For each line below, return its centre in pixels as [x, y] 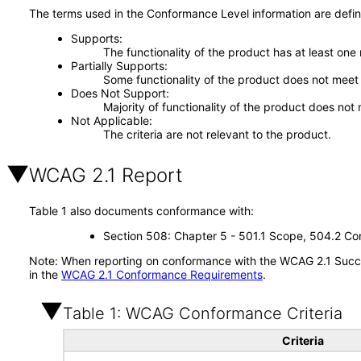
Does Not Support [118, 93]
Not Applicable [110, 120]
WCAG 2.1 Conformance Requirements [162, 274]
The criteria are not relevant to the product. [217, 134]
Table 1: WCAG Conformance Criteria [203, 313]
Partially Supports [117, 66]
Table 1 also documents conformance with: [141, 211]
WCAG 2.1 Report [106, 175]
